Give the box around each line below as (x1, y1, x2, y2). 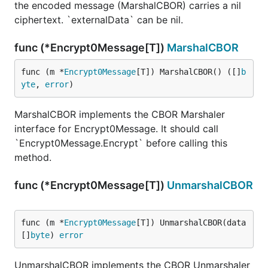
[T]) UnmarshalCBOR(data (136, 218, 246, 227)
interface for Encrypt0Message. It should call (14, 123, 218, 135)
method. (14, 151, 51, 163)
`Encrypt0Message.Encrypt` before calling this (14, 137, 227, 149)
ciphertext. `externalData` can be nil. (14, 14, 183, 26)
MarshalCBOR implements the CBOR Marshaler (14, 108, 225, 120)
